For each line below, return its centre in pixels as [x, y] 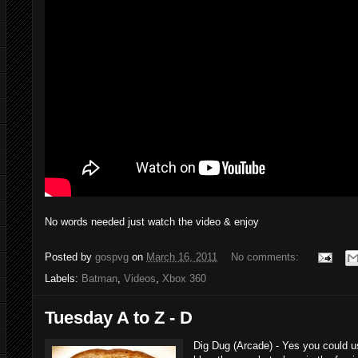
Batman [99, 278]
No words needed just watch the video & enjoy [152, 221]
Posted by [70, 257]
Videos [140, 278]
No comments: [267, 257]
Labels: [63, 278]
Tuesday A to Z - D [119, 317]
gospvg [112, 257]
